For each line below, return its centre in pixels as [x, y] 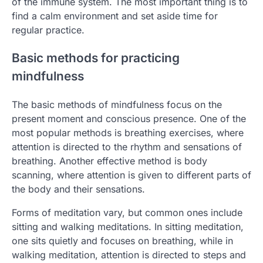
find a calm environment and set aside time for [115, 16]
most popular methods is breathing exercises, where [128, 133]
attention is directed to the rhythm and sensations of [127, 147]
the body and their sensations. [78, 189]
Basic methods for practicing [96, 58]
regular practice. [48, 30]
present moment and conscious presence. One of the [129, 119]
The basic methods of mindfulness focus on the [117, 105]
